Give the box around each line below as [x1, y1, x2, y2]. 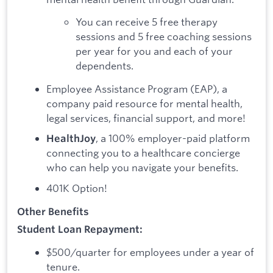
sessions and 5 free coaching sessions [76, 30, 252, 43]
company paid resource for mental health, [46, 96, 243, 110]
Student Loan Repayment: [17, 223, 143, 236]
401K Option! [46, 182, 107, 195]
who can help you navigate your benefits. [46, 161, 238, 174]
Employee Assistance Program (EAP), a [46, 82, 227, 95]
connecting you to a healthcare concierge [46, 146, 240, 160]
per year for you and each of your [76, 44, 233, 58]
